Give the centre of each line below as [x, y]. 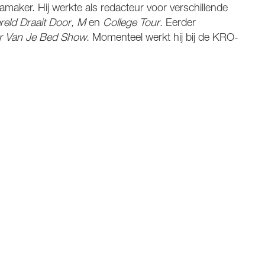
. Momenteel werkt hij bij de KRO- [162, 38]
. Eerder [178, 23]
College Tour [131, 23]
